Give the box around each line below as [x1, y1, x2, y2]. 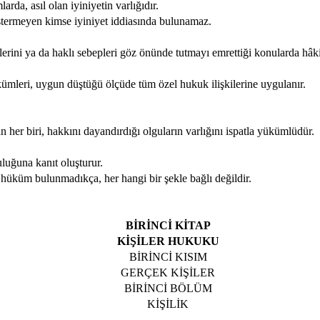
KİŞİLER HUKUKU [116, 235, 219, 247]
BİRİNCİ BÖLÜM [124, 282, 212, 294]
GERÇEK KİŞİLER [121, 266, 216, 279]
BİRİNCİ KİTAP [125, 219, 211, 231]
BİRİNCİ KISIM [129, 251, 207, 263]
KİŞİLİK [147, 298, 189, 310]
